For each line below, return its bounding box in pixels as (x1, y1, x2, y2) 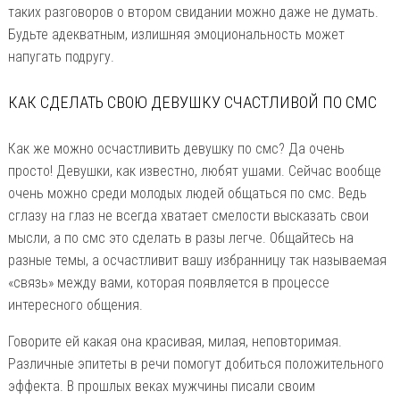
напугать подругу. (7, 47, 114, 65)
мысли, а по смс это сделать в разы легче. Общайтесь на (7, 229, 354, 246)
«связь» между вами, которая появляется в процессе (7, 273, 329, 291)
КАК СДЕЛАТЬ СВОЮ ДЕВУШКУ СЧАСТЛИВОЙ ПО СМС (7, 93, 377, 112)
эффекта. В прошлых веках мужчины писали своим (7, 377, 315, 395)
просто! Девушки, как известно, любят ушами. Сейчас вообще (7, 162, 381, 179)
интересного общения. (7, 296, 143, 313)
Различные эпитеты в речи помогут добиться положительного (7, 354, 384, 372)
